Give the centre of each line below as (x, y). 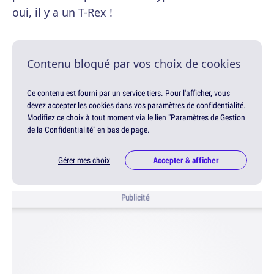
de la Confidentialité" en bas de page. (88, 130)
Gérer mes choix (84, 161)
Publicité (135, 198)
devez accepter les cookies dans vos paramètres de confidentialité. (136, 105)
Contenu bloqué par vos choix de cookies (134, 64)
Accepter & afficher (186, 161)
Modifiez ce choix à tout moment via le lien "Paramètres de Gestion (136, 117)
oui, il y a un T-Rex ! (62, 12)
